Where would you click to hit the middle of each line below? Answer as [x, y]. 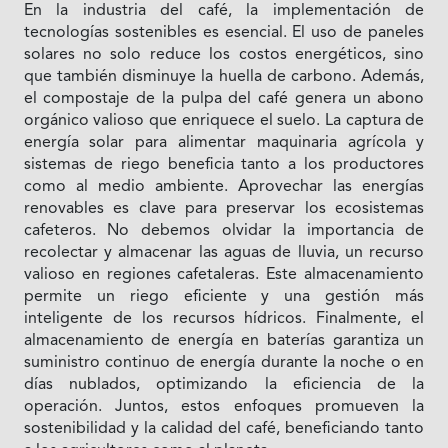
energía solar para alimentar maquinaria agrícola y [224, 142]
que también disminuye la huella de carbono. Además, [224, 76]
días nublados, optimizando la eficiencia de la [224, 384]
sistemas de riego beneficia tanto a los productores [224, 164]
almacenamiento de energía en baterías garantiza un [224, 340]
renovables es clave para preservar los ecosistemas [224, 208]
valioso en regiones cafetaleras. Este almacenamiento [224, 274]
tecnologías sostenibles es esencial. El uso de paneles [224, 32]
